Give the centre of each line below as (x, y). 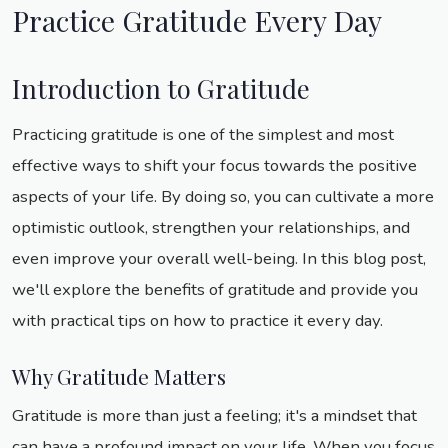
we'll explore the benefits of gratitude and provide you (215, 290)
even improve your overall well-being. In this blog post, (219, 259)
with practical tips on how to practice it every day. (197, 321)
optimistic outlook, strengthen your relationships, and (211, 228)
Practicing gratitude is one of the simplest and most (203, 135)
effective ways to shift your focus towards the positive (214, 166)
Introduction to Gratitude (161, 88)
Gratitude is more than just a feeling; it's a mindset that (214, 416)
